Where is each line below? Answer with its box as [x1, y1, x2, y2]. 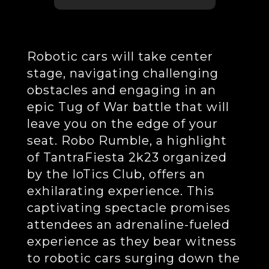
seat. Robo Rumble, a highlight [26, 133, 227, 148]
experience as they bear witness [26, 234, 237, 249]
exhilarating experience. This [26, 184, 214, 198]
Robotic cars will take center [26, 49, 213, 64]
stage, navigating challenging [26, 66, 219, 80]
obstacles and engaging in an [26, 83, 216, 97]
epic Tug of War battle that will [26, 100, 229, 114]
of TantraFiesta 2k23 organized [26, 150, 227, 165]
